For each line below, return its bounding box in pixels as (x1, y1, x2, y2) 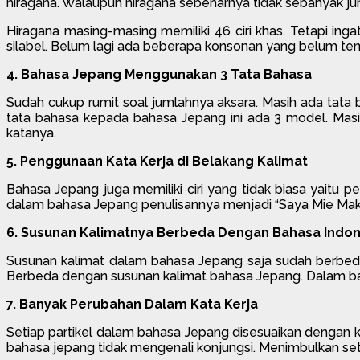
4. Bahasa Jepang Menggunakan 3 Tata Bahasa (6, 66, 312, 82)
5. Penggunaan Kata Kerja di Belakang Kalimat (6, 153, 308, 169)
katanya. (6, 125, 56, 141)
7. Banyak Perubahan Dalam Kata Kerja (6, 296, 258, 312)
